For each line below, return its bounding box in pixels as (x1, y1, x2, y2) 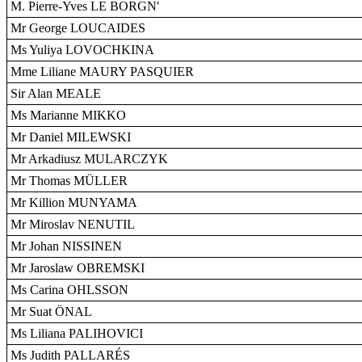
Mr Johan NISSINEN (11, 239, 122, 253)
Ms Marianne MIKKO (11, 108, 126, 122)
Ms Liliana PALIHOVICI (11, 326, 143, 340)
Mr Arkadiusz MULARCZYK (11, 152, 168, 166)
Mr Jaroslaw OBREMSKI (11, 261, 145, 275)
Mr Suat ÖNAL (11, 305, 92, 318)
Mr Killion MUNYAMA (11, 196, 137, 209)
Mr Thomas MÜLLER (11, 174, 128, 187)
